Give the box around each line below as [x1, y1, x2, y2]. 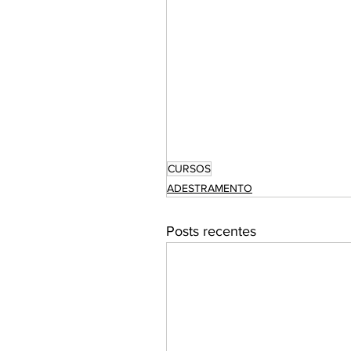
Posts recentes [166, 223, 256, 239]
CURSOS [168, 162, 211, 175]
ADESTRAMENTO [167, 182, 252, 194]
